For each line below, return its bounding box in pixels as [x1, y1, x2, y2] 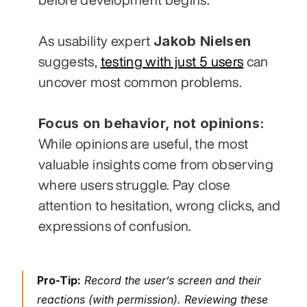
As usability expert [38, 33, 153, 48]
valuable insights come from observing [38, 156, 273, 171]
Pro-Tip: [37, 273, 81, 287]
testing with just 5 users [100, 53, 244, 69]
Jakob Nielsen [153, 32, 251, 49]
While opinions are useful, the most [38, 136, 249, 151]
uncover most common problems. [38, 74, 243, 89]
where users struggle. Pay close [38, 177, 230, 192]
